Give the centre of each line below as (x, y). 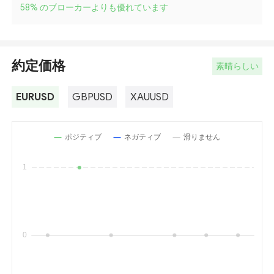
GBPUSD (92, 97)
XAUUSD (149, 97)
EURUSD (35, 97)
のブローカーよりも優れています (103, 7)
